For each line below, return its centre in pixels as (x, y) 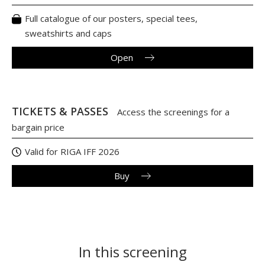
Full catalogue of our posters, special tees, (111, 18)
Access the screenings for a (173, 112)
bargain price (38, 127)
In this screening (132, 251)
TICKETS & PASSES (62, 111)
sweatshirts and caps (68, 33)
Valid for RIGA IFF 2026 (72, 151)
